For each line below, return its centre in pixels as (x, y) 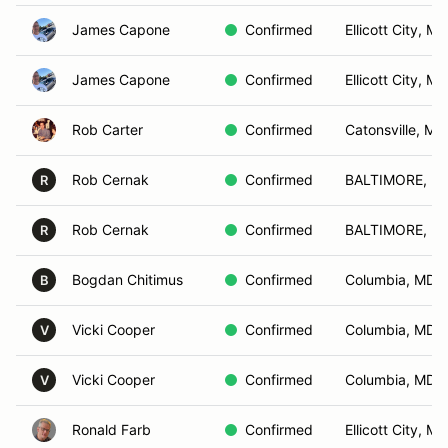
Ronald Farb (111, 429)
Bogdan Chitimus (127, 279)
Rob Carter (107, 129)
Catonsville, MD (395, 129)
